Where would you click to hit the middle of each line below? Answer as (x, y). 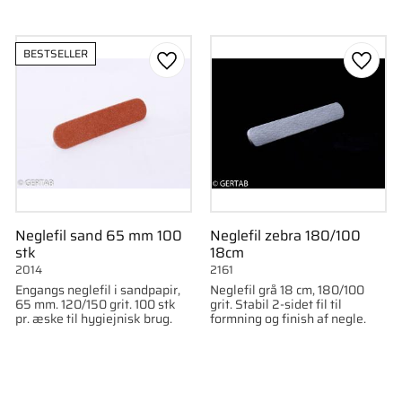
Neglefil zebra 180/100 (285, 235)
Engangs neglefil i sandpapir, (97, 289)
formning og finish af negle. (288, 318)
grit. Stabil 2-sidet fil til (275, 304)
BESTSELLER (55, 54)
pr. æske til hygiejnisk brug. (93, 318)
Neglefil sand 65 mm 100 (98, 235)
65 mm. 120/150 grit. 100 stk (95, 304)
